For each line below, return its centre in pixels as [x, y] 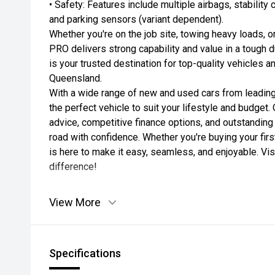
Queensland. [76, 78]
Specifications [85, 253]
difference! [73, 167]
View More [75, 202]
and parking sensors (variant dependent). [136, 19]
